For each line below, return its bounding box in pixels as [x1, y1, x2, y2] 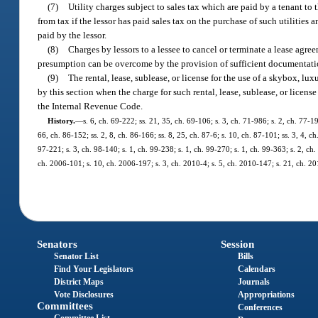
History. [47, 116, 75, 126]
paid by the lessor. [38, 30, 107, 41]
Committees [37, 300, 94, 312]
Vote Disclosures [54, 289, 114, 300]
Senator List [54, 251, 99, 261]
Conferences [237, 302, 283, 312]
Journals [237, 276, 270, 287]
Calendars [237, 263, 275, 274]
